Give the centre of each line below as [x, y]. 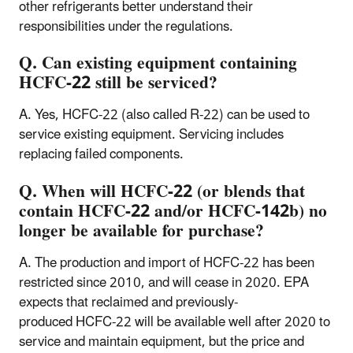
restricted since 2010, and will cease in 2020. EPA [164, 282]
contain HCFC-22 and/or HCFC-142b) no [173, 211]
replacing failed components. [101, 155]
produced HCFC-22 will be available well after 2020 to [175, 322]
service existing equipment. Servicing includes [151, 135]
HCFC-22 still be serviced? [118, 84]
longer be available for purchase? [141, 231]
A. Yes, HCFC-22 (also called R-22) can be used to [164, 115]
